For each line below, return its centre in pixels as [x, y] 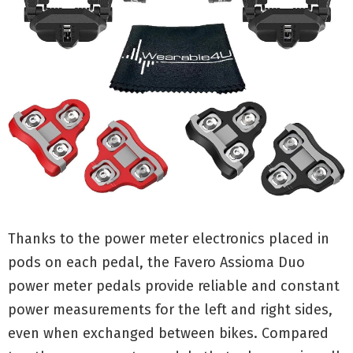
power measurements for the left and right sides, [170, 310]
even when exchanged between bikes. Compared [168, 334]
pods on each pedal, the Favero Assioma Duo [156, 263]
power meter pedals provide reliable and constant [174, 286]
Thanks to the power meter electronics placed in [169, 239]
